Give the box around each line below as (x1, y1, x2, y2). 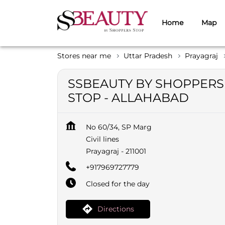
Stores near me (57, 51, 111, 60)
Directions (97, 204, 134, 213)
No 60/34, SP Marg (86, 122, 152, 132)
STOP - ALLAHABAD (68, 90, 189, 105)
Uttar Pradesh (124, 51, 172, 60)
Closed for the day (86, 179, 150, 188)
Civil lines (86, 134, 119, 144)
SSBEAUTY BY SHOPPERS (68, 76, 224, 91)
